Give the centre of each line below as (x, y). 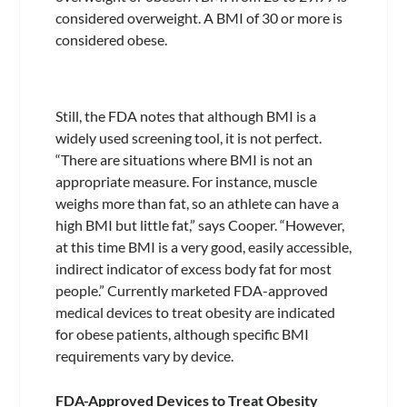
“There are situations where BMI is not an (184, 159)
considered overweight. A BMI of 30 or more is (199, 18)
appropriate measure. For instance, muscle (186, 181)
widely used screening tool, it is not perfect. (188, 137)
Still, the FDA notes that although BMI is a (185, 115)
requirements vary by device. (144, 355)
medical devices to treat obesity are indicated (195, 312)
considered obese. (111, 40)
